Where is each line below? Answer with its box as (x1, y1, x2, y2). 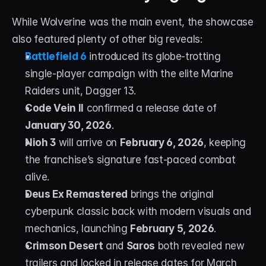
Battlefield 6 (25, 50, 87, 63)
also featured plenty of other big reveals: (12, 33, 202, 46)
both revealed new (154, 240, 245, 252)
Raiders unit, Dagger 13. (25, 85, 136, 97)
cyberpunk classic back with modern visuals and (25, 205, 251, 218)
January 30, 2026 (25, 119, 112, 132)
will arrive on (55, 137, 120, 149)
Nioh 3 (25, 137, 56, 149)
